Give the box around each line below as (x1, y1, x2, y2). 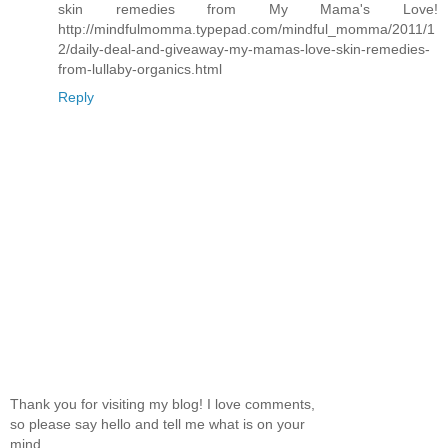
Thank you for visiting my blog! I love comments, (10, 396, 315, 413)
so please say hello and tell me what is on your (10, 416, 305, 433)
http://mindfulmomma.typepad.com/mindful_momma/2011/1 (58, 20, 435, 37)
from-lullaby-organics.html (58, 60, 222, 77)
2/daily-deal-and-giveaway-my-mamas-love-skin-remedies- (58, 40, 430, 57)
